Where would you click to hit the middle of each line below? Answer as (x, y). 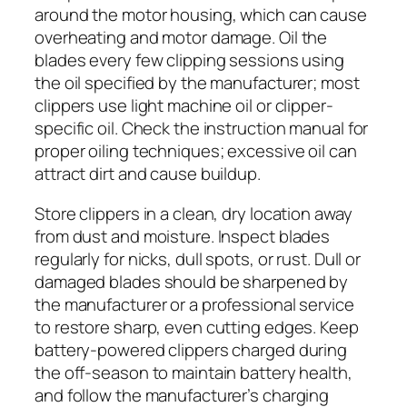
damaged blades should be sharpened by (192, 281)
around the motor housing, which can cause (201, 15)
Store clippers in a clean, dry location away (194, 213)
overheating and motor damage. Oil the (181, 38)
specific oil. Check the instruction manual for (202, 129)
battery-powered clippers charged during (191, 349)
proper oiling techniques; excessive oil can (196, 151)
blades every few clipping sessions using (189, 60)
